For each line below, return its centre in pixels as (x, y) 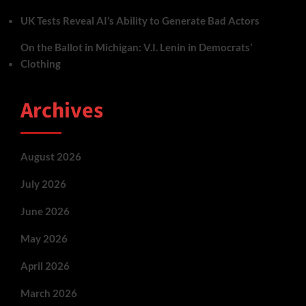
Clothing (41, 63)
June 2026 (45, 211)
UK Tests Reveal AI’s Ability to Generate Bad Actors (140, 20)
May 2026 (44, 238)
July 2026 (43, 183)
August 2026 (51, 156)
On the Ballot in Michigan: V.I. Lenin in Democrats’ (136, 47)
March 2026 (49, 293)
